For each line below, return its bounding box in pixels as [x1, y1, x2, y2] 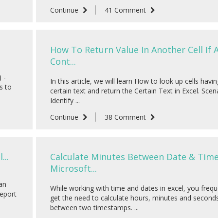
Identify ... [50, 96, 80, 106]
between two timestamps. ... [50, 203, 139, 213]
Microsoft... [50, 163, 97, 175]
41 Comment [105, 5, 148, 15]
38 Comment [105, 112, 148, 122]
